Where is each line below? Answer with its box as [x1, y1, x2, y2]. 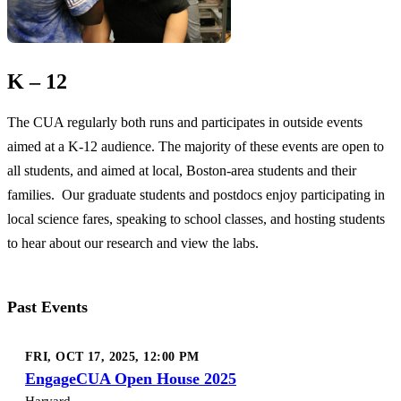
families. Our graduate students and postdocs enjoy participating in [7, 186, 385, 202]
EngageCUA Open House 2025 [25, 369, 236, 388]
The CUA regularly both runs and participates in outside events [7, 114, 363, 130]
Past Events [7, 297, 88, 316]
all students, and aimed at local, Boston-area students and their [7, 162, 356, 178]
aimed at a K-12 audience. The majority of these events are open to [7, 138, 384, 154]
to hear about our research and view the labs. [7, 235, 259, 251]
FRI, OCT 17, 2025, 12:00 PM [25, 348, 200, 363]
